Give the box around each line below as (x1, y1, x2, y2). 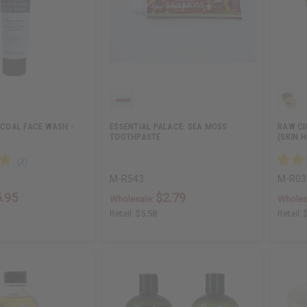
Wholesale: (110, 193, 156, 204)
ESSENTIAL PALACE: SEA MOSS (110, 121, 228, 132)
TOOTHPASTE (110, 131, 161, 142)
